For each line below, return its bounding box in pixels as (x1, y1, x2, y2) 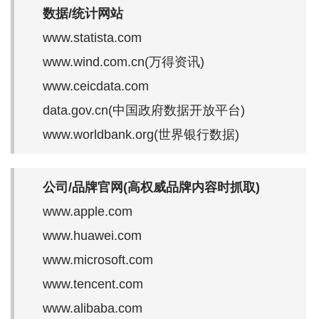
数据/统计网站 (43, 6, 123, 21)
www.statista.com (43, 30, 142, 45)
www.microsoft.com (43, 252, 153, 267)
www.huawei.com (43, 228, 142, 243)
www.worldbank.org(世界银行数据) (43, 127, 239, 142)
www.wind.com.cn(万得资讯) (43, 54, 204, 69)
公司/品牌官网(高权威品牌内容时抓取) (43, 179, 260, 194)
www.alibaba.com (43, 300, 142, 315)
